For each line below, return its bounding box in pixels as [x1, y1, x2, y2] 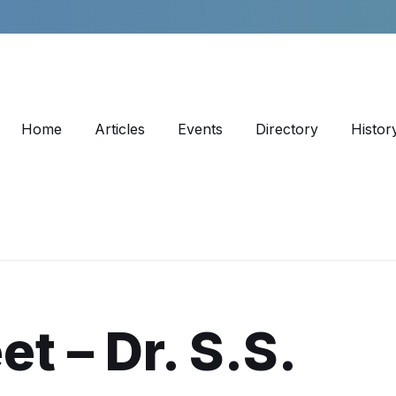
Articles [95, 120, 146, 138]
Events [178, 120, 224, 138]
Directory [255, 120, 319, 138]
